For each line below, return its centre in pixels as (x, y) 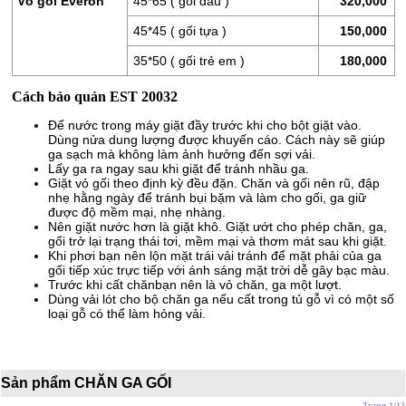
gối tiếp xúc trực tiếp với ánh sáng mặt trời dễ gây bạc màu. (218, 270)
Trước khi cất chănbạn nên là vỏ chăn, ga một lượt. (194, 285)
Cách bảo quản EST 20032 (94, 97)
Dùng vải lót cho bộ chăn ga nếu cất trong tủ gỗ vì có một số (221, 299)
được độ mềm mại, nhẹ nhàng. (136, 212)
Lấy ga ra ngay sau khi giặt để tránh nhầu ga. (178, 169)
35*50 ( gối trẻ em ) (188, 61)
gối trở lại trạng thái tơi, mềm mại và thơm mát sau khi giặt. (217, 241)
